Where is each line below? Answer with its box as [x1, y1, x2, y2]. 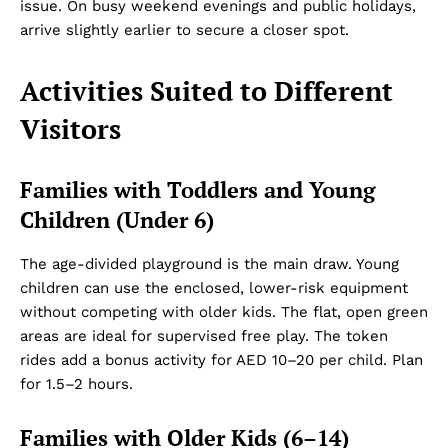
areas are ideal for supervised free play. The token [20, 326, 388, 345]
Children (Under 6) [20, 204, 214, 234]
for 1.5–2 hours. [20, 374, 133, 393]
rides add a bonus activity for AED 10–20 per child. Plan [20, 350, 423, 369]
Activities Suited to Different [20, 72, 393, 109]
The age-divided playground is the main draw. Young [20, 254, 399, 273]
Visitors [20, 110, 121, 147]
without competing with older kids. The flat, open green [20, 302, 428, 321]
